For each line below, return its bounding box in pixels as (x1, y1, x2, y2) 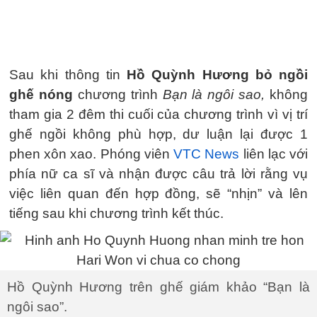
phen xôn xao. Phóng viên (9, 146, 174, 161)
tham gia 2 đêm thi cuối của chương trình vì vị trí (9, 107, 308, 122)
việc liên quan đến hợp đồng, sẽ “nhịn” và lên (9, 186, 308, 201)
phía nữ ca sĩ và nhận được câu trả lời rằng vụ (9, 166, 308, 181)
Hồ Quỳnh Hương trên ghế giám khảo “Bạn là (7, 279, 310, 294)
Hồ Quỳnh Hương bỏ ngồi (127, 67, 308, 82)
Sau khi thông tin (9, 67, 127, 82)
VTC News (173, 146, 240, 161)
